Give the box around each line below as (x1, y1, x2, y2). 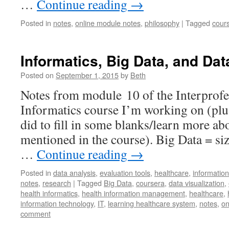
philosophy (145, 17, 179, 28)
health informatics (20, 188, 78, 198)
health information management (82, 188, 185, 198)
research (42, 177, 71, 188)
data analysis (53, 167, 96, 178)
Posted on (20, 70, 54, 80)
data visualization (169, 177, 224, 188)
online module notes (75, 17, 141, 28)
